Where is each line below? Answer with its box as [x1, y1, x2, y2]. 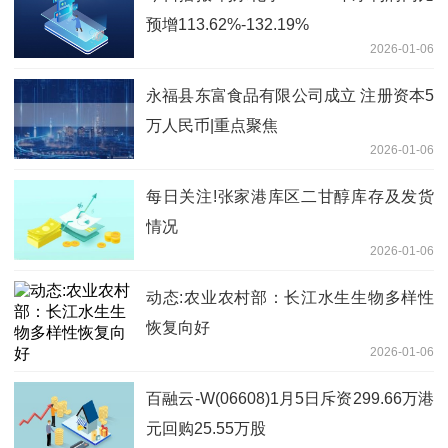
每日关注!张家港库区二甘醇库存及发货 [146, 188, 434, 206]
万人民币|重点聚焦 [146, 117, 278, 135]
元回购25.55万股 [146, 420, 266, 438]
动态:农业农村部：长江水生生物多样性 [146, 289, 434, 307]
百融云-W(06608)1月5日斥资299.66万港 [146, 390, 434, 408]
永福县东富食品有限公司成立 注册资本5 [146, 87, 434, 105]
